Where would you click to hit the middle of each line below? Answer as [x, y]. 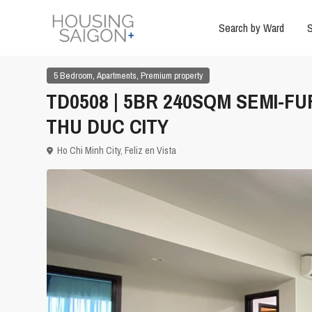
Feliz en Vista [150, 151]
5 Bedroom [73, 76]
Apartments [117, 76]
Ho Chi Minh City [89, 151]
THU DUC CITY [107, 126]
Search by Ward [251, 28]
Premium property [172, 76]
